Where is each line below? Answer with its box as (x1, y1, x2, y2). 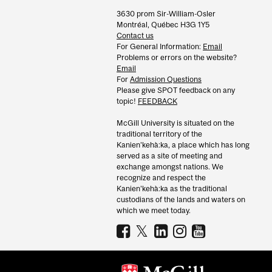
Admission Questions (130, 74, 202, 84)
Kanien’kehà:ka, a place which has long (117, 140, 250, 149)
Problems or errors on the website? (117, 52, 237, 62)
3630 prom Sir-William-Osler (117, 8, 216, 18)
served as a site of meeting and (117, 151, 222, 160)
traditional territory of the (117, 129, 202, 138)
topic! (117, 96, 138, 106)
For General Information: (117, 41, 203, 51)
